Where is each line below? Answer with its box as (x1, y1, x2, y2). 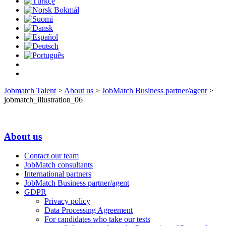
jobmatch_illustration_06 (4, 95, 83, 104)
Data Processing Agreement (44, 206, 133, 215)
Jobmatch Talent (4, 86, 56, 95)
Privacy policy (44, 197, 90, 206)
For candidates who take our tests (44, 215, 150, 224)
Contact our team (24, 151, 79, 160)
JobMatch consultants (24, 160, 93, 169)
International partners (24, 169, 91, 179)
